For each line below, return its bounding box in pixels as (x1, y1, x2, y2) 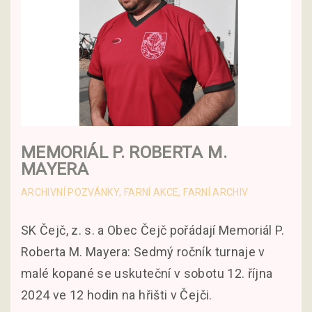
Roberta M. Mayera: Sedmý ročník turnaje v (21, 244, 265, 260)
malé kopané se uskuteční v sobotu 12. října (21, 266, 273, 281)
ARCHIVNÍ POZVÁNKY (21, 187, 120, 198)
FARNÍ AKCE (123, 187, 179, 198)
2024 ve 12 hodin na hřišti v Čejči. (21, 288, 212, 303)
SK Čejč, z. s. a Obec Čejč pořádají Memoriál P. (21, 223, 284, 238)
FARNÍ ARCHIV (183, 187, 249, 198)
